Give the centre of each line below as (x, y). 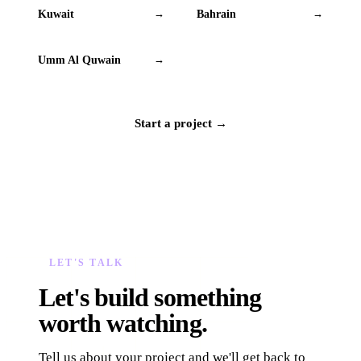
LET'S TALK (87, 263)
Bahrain (216, 14)
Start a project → (180, 122)
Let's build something (150, 298)
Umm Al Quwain (79, 60)
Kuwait (56, 14)
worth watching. (123, 324)
